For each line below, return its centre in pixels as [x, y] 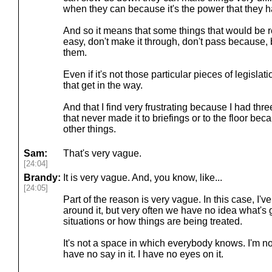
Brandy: [42, 178]
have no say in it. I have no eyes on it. [143, 254]
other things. [90, 129]
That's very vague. [102, 153]
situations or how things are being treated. [153, 221]
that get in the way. [103, 85]
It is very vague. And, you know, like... [143, 178]
